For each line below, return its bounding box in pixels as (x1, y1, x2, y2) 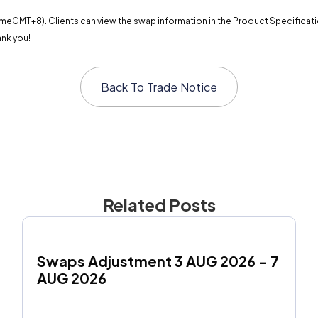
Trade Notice (146, 79, 218, 94)
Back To (100, 79, 147, 94)
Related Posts (102, 194, 216, 215)
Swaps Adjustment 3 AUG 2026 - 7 (36, 252, 279, 270)
